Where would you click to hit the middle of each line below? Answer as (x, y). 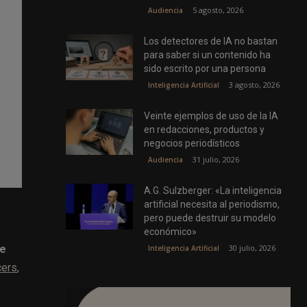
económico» (171, 231)
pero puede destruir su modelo (210, 218)
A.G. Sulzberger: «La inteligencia (213, 190)
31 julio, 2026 (216, 159)
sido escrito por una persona (205, 68)
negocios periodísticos (192, 143)
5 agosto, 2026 (218, 10)
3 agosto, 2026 (255, 84)
